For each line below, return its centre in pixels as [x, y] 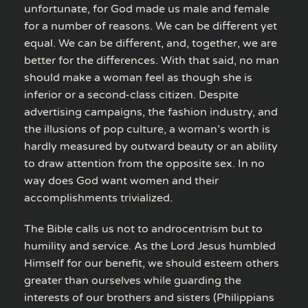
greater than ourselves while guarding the [133, 280]
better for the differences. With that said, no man [152, 60]
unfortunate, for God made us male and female [147, 9]
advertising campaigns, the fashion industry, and [151, 112]
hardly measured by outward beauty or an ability [151, 146]
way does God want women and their [121, 180]
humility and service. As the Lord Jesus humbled [150, 246]
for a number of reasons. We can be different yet [151, 26]
